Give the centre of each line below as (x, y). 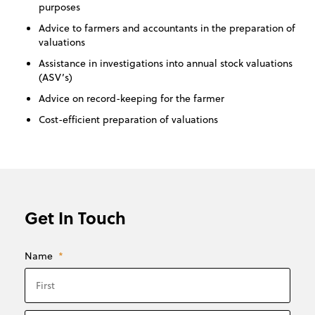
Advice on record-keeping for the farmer (131, 98)
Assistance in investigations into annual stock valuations (166, 63)
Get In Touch (75, 218)
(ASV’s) (56, 77)
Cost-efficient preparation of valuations (128, 120)
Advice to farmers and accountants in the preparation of (167, 28)
